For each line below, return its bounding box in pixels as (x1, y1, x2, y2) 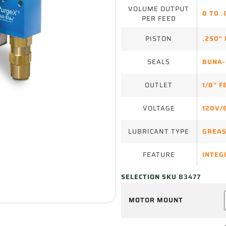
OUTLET (145, 80, 173, 90)
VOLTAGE (142, 103, 175, 114)
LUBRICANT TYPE (128, 126, 190, 137)
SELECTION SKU (121, 172, 179, 183)
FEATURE (142, 149, 175, 160)
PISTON (145, 33, 173, 44)
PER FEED (141, 13, 176, 24)
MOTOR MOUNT (128, 195, 183, 206)
